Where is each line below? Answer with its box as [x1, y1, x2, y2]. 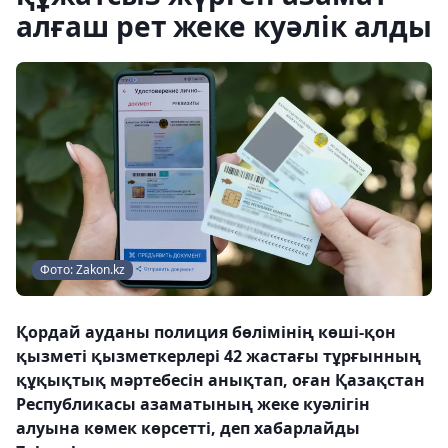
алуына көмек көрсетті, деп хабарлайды [16, 417, 360, 439]
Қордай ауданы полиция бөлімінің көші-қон [16, 321, 396, 343]
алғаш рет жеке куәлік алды [16, 7, 432, 45]
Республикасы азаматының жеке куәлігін [16, 393, 370, 415]
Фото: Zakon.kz [40, 261, 125, 278]
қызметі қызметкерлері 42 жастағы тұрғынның [16, 345, 421, 367]
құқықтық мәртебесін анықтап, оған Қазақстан [16, 369, 425, 391]
